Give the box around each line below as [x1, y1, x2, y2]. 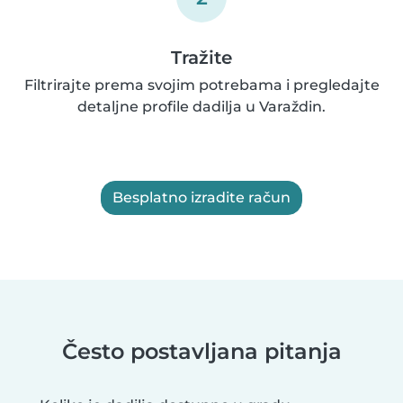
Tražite [171, 47, 232, 69]
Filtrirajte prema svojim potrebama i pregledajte [23, 76, 380, 94]
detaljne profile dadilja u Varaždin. [77, 98, 326, 116]
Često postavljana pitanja [61, 338, 342, 365]
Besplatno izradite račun [112, 189, 291, 207]
